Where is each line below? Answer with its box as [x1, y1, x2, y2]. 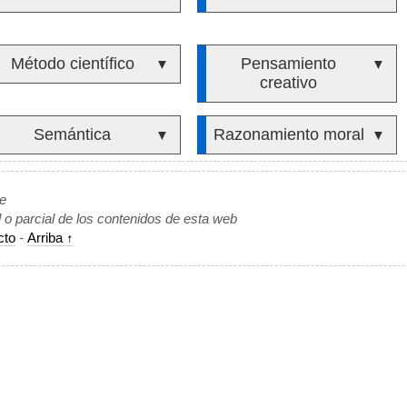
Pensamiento [241, 55, 337, 73]
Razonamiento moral [213, 125, 364, 144]
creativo [260, 74, 318, 92]
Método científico [10, 55, 134, 73]
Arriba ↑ [27, 230, 74, 245]
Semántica [34, 125, 112, 144]
